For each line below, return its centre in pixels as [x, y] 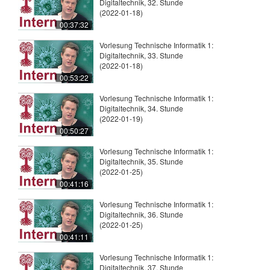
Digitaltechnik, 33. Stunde [141, 55]
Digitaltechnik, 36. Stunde [141, 215]
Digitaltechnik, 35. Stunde [141, 162]
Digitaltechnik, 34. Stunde [141, 108]
